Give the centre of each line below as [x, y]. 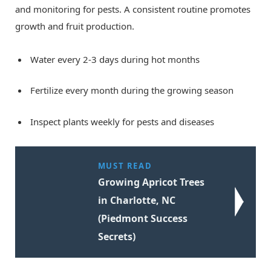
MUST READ [125, 165]
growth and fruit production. [75, 26]
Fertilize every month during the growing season [132, 90]
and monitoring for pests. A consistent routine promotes [133, 9]
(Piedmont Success [142, 218]
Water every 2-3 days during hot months [115, 60]
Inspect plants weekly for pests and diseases [122, 121]
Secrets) [116, 236]
